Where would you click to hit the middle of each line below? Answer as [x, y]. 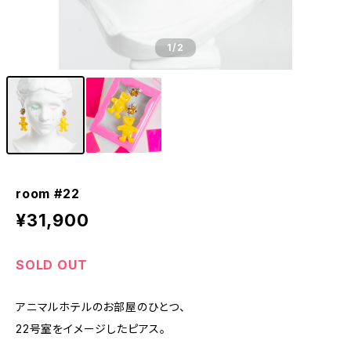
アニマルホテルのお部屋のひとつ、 [101, 307]
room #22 [48, 194]
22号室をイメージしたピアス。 [91, 329]
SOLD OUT [52, 265]
